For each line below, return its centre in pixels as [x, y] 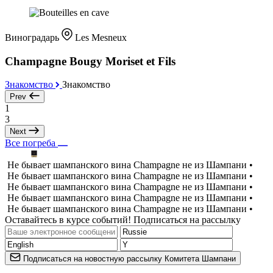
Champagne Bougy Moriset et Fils [90, 61]
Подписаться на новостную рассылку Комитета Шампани [129, 259]
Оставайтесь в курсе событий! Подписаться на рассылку [123, 220]
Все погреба [31, 143]
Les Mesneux [101, 38]
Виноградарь [33, 38]
